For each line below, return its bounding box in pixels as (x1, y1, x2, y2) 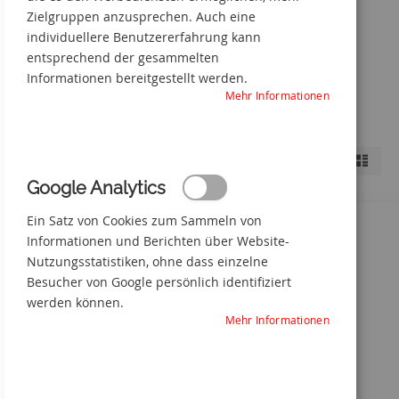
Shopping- (91, 154, 174, 174)
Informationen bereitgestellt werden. (27, 69, 248, 86)
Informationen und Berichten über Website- (27, 232, 289, 249)
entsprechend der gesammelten (27, 49, 219, 66)
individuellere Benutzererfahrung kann (27, 28, 261, 45)
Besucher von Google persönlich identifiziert (27, 273, 291, 290)
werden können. (27, 294, 124, 311)
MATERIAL (91, 219, 151, 236)
